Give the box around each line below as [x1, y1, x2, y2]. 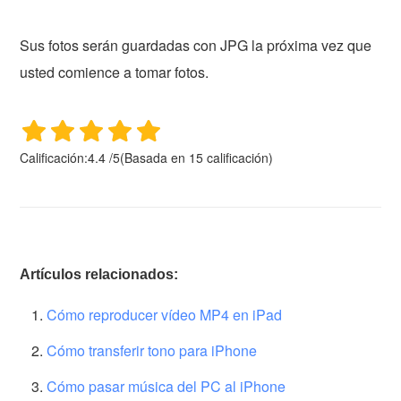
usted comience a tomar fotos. [20, 61, 209, 82]
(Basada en [120, 148, 190, 166]
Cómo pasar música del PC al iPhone [47, 375, 286, 397]
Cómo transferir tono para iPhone [47, 339, 258, 361]
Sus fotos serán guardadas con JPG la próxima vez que [20, 34, 372, 55]
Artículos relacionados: [20, 266, 179, 282]
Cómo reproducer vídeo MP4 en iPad [47, 303, 283, 325]
